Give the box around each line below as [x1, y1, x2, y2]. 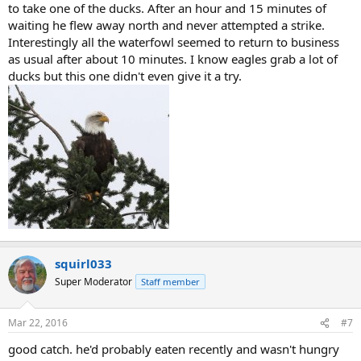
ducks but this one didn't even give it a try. [8, 67, 242, 84]
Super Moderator [55, 274, 132, 288]
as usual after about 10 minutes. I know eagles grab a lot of [8, 50, 338, 67]
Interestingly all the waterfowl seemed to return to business [8, 33, 339, 50]
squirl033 [55, 255, 112, 272]
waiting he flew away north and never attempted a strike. [8, 16, 325, 33]
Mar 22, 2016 [8, 316, 68, 330]
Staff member [141, 275, 200, 288]
